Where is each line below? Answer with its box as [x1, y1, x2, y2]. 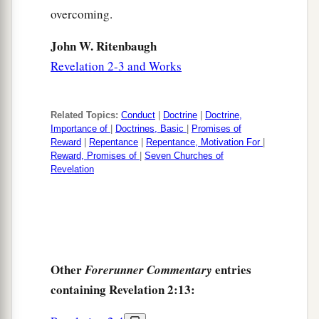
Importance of [51, 123, 110, 135]
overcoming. [51, 6, 113, 23]
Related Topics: [51, 110, 118, 121]
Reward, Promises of [51, 150, 140, 162]
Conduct [121, 110, 155, 121]
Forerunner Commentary [85, 261, 212, 279]
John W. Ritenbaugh [51, 37, 157, 56]
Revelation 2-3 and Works [51, 58, 182, 75]
